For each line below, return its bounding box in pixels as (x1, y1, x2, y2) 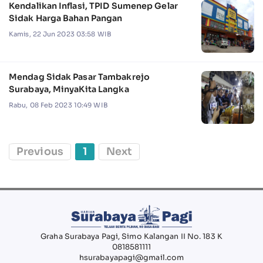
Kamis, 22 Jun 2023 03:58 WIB (9, 29, 112, 38)
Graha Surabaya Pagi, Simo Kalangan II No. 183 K (41, 231, 222, 241)
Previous (16, 144, 63, 158)
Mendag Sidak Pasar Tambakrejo (9, 71, 150, 82)
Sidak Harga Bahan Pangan (9, 12, 123, 23)
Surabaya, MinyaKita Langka (9, 83, 129, 95)
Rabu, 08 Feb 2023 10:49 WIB (9, 100, 108, 109)
